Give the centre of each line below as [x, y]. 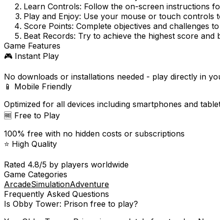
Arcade [17, 184]
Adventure [89, 184]
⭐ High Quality [30, 144]
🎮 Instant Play [31, 56]
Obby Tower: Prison [50, 204]
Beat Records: [50, 36]
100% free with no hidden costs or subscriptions [94, 134]
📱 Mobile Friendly [38, 87]
